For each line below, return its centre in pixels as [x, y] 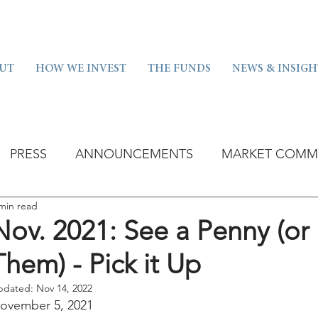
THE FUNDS [179, 69]
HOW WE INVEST [81, 69]
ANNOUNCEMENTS [134, 154]
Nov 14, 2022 [64, 288]
